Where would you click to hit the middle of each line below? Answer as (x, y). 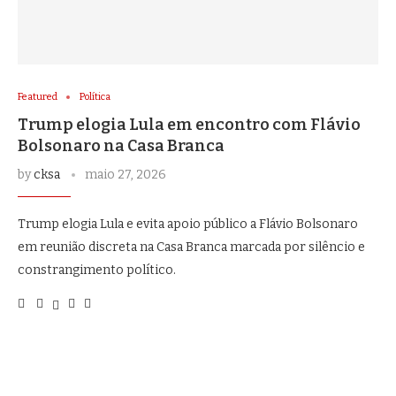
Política (95, 97)
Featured (38, 97)
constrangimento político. (97, 270)
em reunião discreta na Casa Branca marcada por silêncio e (191, 247)
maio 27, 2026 (126, 175)
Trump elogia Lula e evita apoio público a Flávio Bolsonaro (188, 225)
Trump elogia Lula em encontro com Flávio (189, 125)
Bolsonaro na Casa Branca (121, 146)
